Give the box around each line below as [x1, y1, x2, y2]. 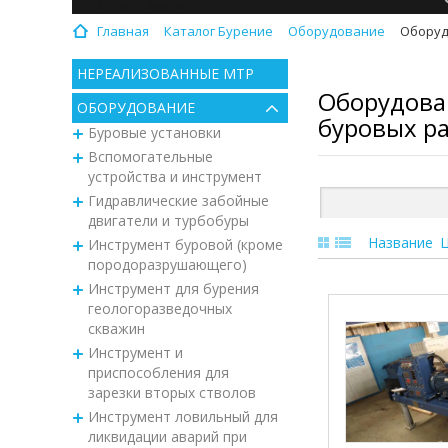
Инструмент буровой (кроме [87, 234, 283, 254]
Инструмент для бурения [87, 278, 259, 298]
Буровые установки [87, 122, 221, 142]
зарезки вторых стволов [87, 382, 256, 402]
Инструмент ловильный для [87, 406, 278, 426]
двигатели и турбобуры [87, 210, 249, 230]
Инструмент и [87, 342, 183, 362]
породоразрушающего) [87, 254, 247, 274]
